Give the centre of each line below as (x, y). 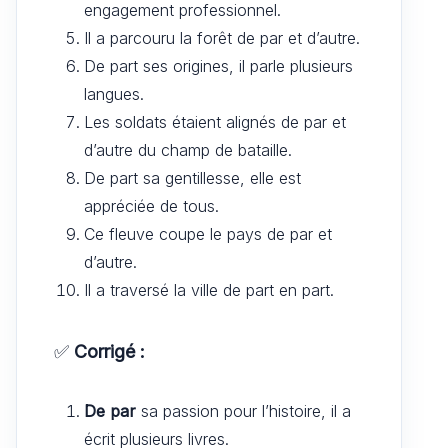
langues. (114, 93)
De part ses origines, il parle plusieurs (218, 65)
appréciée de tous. (151, 205)
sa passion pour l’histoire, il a (243, 410)
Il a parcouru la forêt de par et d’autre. (222, 37)
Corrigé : (109, 351)
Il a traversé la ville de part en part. (209, 289)
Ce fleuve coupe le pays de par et (208, 233)
